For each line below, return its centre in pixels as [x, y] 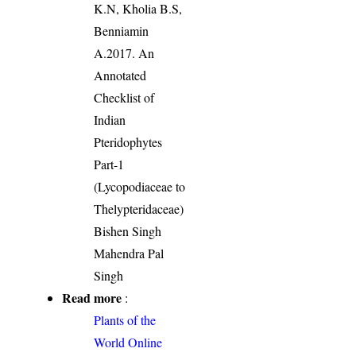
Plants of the [125, 319]
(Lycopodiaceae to [140, 186]
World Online [128, 342]
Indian [110, 119]
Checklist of [124, 97]
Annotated [120, 75]
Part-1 [109, 164]
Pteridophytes [128, 141]
